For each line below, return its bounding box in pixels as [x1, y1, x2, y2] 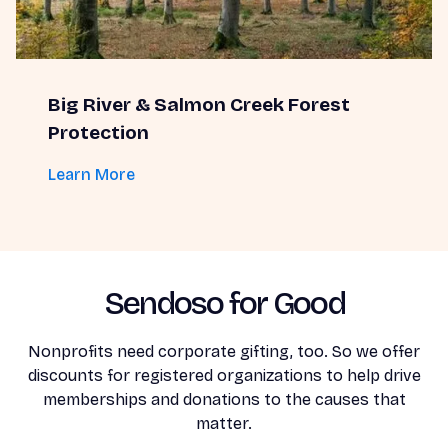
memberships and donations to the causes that [42, 390, 406, 409]
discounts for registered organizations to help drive [27, 366, 421, 385]
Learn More [48, 165, 135, 184]
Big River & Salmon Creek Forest [48, 93, 350, 116]
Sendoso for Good [103, 284, 345, 323]
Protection [48, 121, 149, 144]
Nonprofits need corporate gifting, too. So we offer [28, 342, 420, 361]
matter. [196, 414, 252, 433]
